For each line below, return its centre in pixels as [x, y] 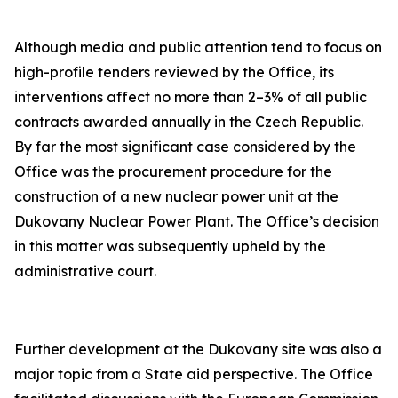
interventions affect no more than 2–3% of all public [191, 97]
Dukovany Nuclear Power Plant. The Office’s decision [197, 221]
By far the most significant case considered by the [185, 147]
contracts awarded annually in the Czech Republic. [189, 122]
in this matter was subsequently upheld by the [170, 246]
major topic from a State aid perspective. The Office [194, 374]
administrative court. [85, 271]
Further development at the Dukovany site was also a [198, 349]
